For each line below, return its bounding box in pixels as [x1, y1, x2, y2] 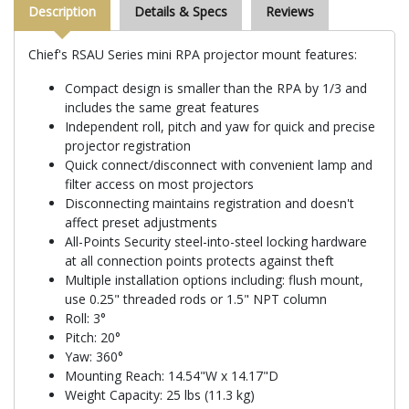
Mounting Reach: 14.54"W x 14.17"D [65, 366, 278, 384]
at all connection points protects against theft [65, 251, 334, 269]
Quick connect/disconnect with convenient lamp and [65, 155, 372, 173]
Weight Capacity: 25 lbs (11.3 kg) [65, 385, 255, 404]
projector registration [65, 136, 191, 154]
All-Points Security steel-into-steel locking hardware [65, 232, 367, 250]
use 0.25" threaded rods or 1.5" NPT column [65, 289, 327, 308]
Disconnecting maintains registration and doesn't [65, 194, 354, 212]
